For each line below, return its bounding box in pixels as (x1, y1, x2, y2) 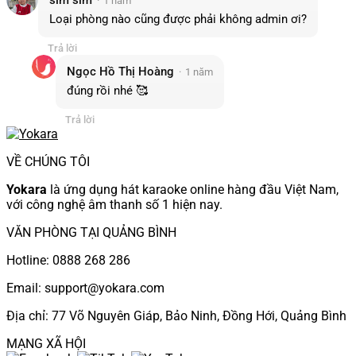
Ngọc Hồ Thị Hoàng (67, 64, 174, 79)
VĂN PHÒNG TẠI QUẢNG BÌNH (6, 224, 176, 240)
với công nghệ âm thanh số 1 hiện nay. (6, 196, 222, 212)
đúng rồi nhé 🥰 (67, 83, 148, 98)
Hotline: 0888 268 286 (6, 252, 130, 268)
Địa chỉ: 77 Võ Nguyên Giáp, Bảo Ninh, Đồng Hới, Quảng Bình (6, 308, 346, 323)
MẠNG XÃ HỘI (6, 335, 86, 351)
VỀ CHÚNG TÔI (6, 153, 90, 169)
